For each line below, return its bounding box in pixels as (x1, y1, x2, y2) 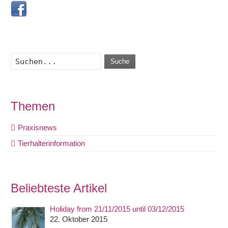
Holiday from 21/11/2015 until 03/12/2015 (50, 205, 185, 214)
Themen (11, 99, 55, 113)
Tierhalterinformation (18, 138, 85, 148)
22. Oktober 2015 (50, 215, 108, 224)
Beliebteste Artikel (11, 181, 107, 195)
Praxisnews (18, 123, 58, 132)
